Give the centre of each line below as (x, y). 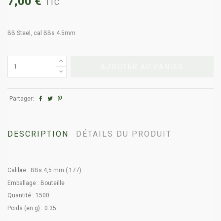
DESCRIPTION (38, 134)
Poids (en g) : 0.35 (32, 208)
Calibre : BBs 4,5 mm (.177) (44, 170)
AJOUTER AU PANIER (142, 67)
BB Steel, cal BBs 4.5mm (42, 33)
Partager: (21, 99)
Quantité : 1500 (28, 196)
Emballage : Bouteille (36, 183)
